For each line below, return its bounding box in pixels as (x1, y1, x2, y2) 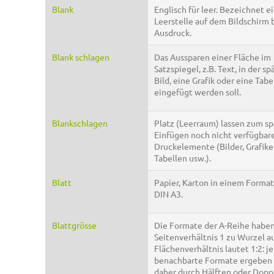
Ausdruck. (154, 27, 191, 39)
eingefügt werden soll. (154, 86, 241, 98)
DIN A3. (154, 188, 183, 200)
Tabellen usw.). (154, 152, 211, 164)
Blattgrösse (52, 220, 97, 231)
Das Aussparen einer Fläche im (154, 51, 271, 63)
